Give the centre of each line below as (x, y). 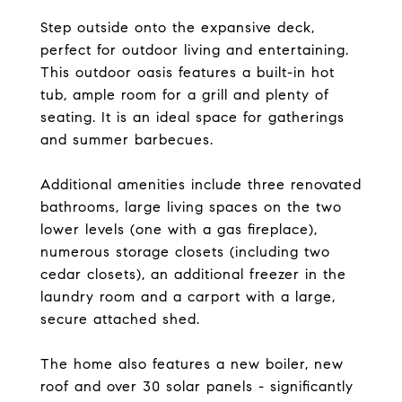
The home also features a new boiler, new (192, 364)
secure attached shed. (120, 319)
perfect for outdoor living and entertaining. (195, 50)
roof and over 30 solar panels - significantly (197, 386)
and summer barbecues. (127, 140)
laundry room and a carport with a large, (188, 297)
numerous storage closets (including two (185, 252)
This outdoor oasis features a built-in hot (188, 72)
